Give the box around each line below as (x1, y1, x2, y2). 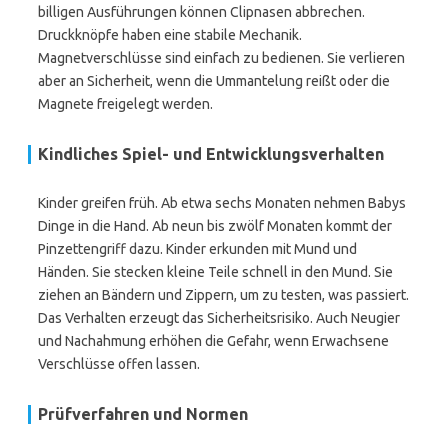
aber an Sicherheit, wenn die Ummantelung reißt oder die (38, 73, 390, 89)
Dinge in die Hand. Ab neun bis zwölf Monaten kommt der (38, 218, 392, 234)
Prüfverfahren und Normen (38, 405, 248, 423)
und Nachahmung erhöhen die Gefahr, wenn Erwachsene (38, 333, 389, 349)
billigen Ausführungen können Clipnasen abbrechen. (38, 4, 365, 20)
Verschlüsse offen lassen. (38, 356, 200, 372)
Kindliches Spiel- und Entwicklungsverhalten (38, 145, 384, 163)
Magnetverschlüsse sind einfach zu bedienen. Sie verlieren (38, 50, 405, 66)
